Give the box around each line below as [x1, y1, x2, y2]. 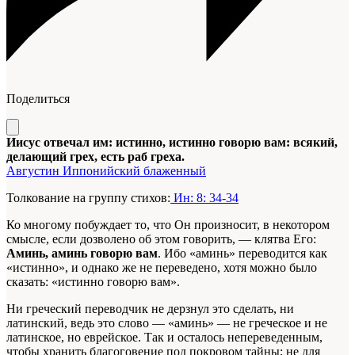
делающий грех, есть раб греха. [6, 150, 185, 164]
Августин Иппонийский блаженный [6, 164, 206, 178]
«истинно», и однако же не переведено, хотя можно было [6, 261, 317, 275]
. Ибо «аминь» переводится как [158, 246, 327, 261]
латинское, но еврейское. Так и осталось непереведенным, [6, 330, 323, 345]
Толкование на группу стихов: [6, 191, 170, 205]
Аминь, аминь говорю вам [6, 246, 158, 261]
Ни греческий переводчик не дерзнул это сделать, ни [6, 302, 294, 316]
